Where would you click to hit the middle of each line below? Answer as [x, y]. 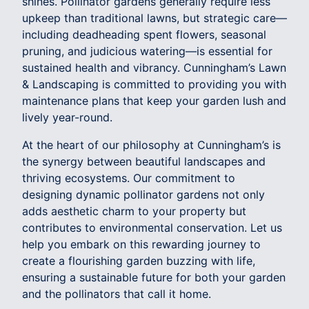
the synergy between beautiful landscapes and [144, 161]
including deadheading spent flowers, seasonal [144, 34]
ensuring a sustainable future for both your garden [154, 277]
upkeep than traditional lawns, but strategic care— [154, 18]
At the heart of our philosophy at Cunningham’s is [151, 144]
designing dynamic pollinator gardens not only [143, 194]
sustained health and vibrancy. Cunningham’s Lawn [154, 67]
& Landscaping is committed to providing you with [154, 84]
